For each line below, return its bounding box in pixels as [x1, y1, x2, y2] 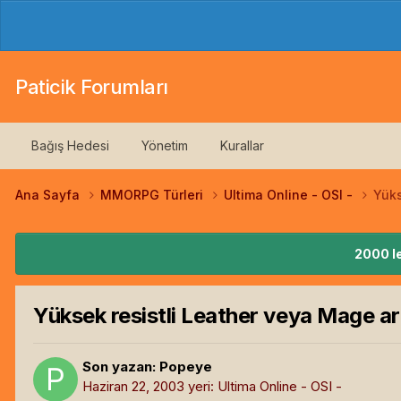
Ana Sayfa [15, 187, 83, 203]
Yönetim [141, 138, 188, 153]
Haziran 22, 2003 [82, 377, 184, 395]
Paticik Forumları [15, 75, 168, 98]
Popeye [159, 357, 212, 375]
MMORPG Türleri [100, 187, 207, 203]
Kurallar [220, 138, 264, 153]
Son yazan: [82, 357, 159, 375]
